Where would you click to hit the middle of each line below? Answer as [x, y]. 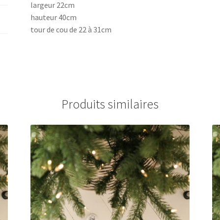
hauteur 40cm [54, 17]
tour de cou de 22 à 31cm [71, 30]
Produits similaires [110, 104]
